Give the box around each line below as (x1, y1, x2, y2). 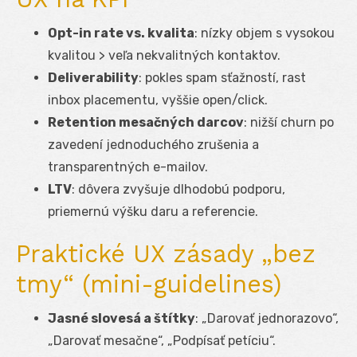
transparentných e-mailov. (48, 159, 208, 175)
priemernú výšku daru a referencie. (48, 203, 258, 219)
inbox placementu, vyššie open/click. (48, 92, 268, 108)
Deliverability (48, 69, 139, 85)
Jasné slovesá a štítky (48, 310, 195, 326)
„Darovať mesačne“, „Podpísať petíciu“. (48, 332, 276, 348)
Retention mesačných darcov (48, 114, 244, 130)
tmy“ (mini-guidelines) (16, 269, 281, 298)
